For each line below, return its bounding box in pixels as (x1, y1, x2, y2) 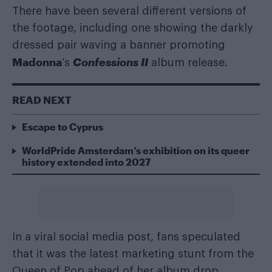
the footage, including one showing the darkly (12, 22, 253, 33)
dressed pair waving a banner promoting (12, 39, 225, 50)
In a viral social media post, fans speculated (12, 231, 240, 242)
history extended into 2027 (22, 155, 151, 168)
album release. (148, 56, 228, 68)
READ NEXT (12, 93, 72, 106)
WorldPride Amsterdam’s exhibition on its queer (22, 144, 250, 156)
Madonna (12, 55, 62, 69)
